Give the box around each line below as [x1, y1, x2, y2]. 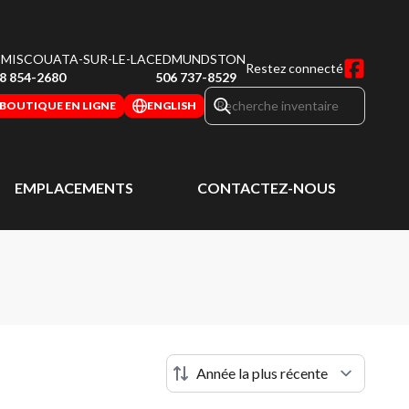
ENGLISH [147, 99, 196, 112]
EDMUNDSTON [155, 51, 246, 67]
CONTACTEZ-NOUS [196, 179, 336, 196]
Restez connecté [246, 60, 343, 76]
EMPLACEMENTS [15, 179, 134, 196]
